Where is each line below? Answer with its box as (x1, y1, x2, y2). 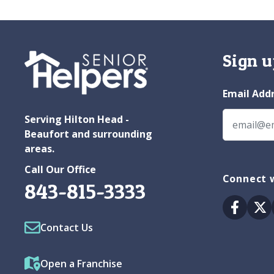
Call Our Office (24, 162, 96, 176)
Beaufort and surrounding (24, 127, 152, 141)
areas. (24, 141, 54, 155)
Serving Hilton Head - (24, 112, 129, 126)
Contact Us (40, 220, 93, 234)
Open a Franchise (40, 256, 122, 270)
